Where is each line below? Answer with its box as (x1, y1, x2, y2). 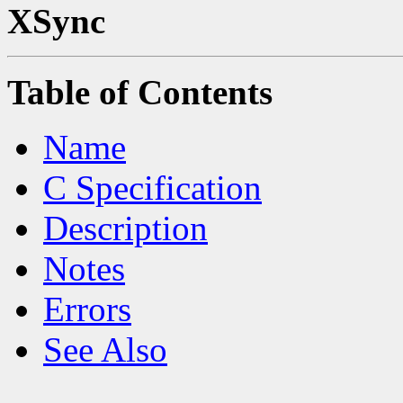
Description (43, 208, 208, 247)
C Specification (43, 167, 262, 207)
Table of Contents (7, 72, 273, 112)
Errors (43, 289, 131, 328)
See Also (43, 329, 167, 369)
